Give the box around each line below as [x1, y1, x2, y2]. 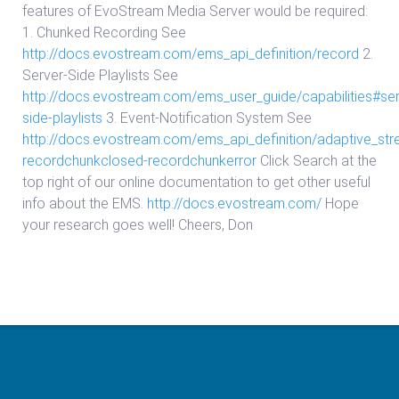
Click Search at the [256, 152, 377, 169]
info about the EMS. [22, 195, 147, 212]
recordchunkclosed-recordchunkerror [22, 152, 256, 169]
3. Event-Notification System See [102, 110, 312, 126]
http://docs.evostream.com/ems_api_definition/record [22, 45, 359, 62]
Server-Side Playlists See [22, 67, 178, 84]
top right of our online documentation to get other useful [22, 174, 370, 191]
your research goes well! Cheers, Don [22, 216, 253, 233]
